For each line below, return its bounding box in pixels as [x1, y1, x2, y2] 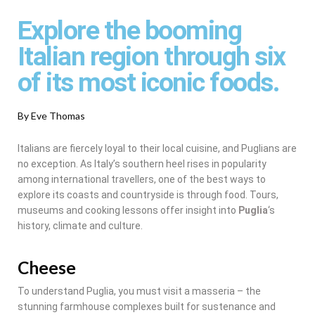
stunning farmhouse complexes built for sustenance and [18, 300, 276, 312]
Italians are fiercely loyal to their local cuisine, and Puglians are [18, 142, 297, 154]
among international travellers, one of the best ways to [18, 173, 266, 185]
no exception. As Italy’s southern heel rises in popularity [18, 157, 266, 169]
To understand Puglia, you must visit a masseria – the [18, 285, 261, 297]
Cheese [18, 257, 76, 278]
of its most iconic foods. [18, 66, 280, 98]
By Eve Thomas [18, 109, 85, 122]
